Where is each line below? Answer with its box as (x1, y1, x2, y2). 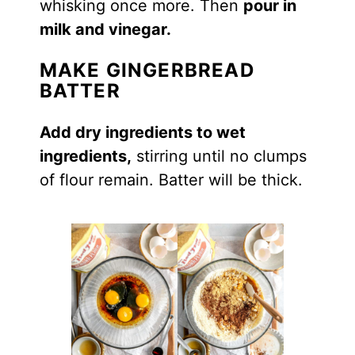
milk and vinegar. (39, 19, 171, 39)
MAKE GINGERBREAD (39, 58, 254, 82)
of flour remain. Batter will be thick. (39, 170, 303, 189)
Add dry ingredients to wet (39, 122, 246, 142)
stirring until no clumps (131, 146, 307, 166)
